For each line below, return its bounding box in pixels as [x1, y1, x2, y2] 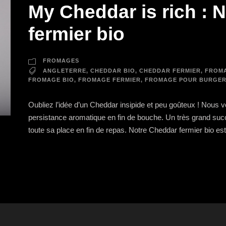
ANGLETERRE [43, 68, 86, 74]
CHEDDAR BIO [90, 68, 135, 74]
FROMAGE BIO [28, 77, 74, 83]
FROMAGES [43, 58, 79, 64]
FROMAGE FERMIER [78, 77, 141, 83]
